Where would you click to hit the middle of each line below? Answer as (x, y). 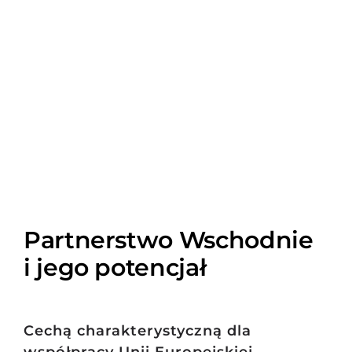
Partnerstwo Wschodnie (168, 240)
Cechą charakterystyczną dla (137, 331)
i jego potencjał (115, 268)
